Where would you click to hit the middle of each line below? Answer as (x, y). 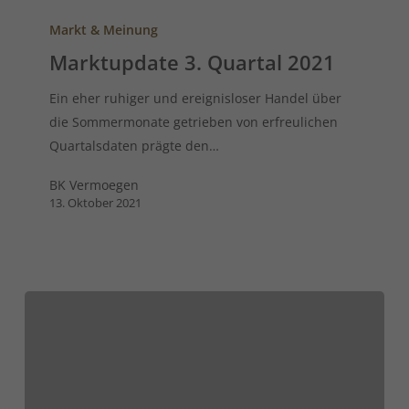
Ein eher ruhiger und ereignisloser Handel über (196, 99)
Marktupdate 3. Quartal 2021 (193, 63)
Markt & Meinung (104, 30)
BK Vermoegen (94, 185)
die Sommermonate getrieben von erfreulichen (194, 122)
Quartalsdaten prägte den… (135, 146)
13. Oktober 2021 (96, 203)
